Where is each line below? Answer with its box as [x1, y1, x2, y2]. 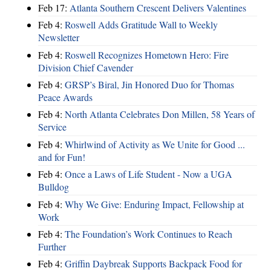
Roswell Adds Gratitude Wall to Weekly [65, 18, 218, 31]
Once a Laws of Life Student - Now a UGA [65, 168, 232, 181]
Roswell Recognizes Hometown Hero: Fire [65, 48, 229, 61]
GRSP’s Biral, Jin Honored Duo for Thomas [65, 78, 234, 91]
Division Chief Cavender [38, 60, 133, 74]
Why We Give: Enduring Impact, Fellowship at [65, 197, 244, 211]
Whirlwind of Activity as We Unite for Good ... [65, 137, 245, 151]
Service [38, 120, 67, 134]
